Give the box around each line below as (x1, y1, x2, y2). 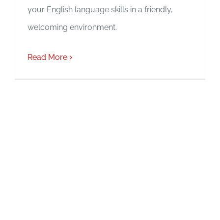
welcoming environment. (27, 23, 117, 32)
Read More (27, 53, 67, 62)
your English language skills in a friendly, (27, 5, 173, 14)
